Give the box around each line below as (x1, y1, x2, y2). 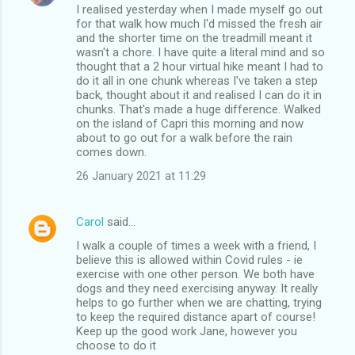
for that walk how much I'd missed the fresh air (76, 16, 323, 31)
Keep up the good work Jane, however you (76, 323, 297, 338)
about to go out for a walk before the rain (76, 130, 292, 145)
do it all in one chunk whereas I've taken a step (76, 73, 318, 88)
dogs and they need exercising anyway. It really (76, 281, 318, 296)
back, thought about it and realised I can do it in (76, 87, 322, 102)
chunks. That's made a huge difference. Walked (76, 101, 321, 116)
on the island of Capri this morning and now (76, 116, 303, 131)
